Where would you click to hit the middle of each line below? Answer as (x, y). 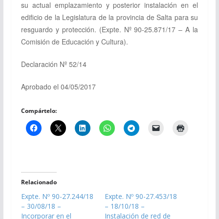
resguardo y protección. (60, 29)
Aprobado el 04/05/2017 (58, 86)
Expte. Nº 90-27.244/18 (57, 196)
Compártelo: (39, 110)
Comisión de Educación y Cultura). (74, 41)
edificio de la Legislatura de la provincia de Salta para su (109, 17)
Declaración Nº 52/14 (54, 64)
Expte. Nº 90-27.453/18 (141, 196)
